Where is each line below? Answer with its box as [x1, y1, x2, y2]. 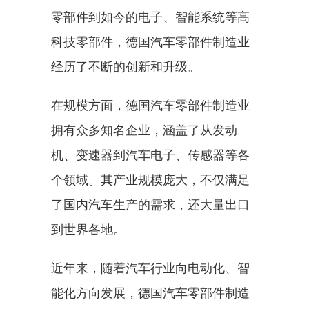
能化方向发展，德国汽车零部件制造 [51, 286, 250, 300]
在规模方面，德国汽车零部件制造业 [51, 98, 250, 112]
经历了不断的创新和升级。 [51, 59, 200, 74]
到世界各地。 [51, 222, 126, 237]
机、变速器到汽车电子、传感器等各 [51, 148, 250, 162]
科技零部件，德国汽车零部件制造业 [51, 34, 250, 49]
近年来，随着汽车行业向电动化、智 [51, 261, 250, 275]
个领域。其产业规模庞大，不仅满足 [51, 172, 250, 187]
